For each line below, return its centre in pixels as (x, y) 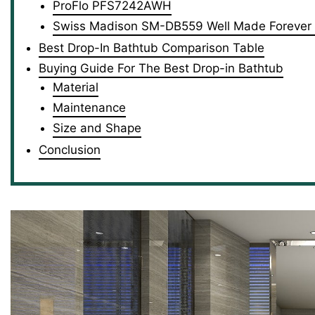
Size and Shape (97, 128)
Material (76, 87)
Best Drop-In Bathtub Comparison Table (152, 47)
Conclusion (70, 149)
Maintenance (89, 107)
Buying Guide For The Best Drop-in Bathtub (161, 68)
